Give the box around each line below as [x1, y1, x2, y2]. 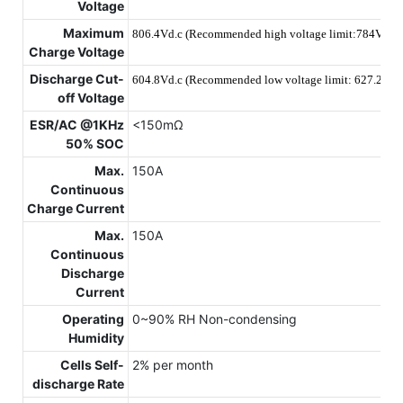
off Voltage [58, 90, 124, 106]
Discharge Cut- [30, 71, 124, 87]
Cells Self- [60, 357, 124, 373]
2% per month [132, 357, 213, 373]
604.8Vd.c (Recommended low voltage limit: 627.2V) [132, 73, 397, 87]
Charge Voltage [29, 44, 124, 60]
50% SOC [66, 136, 124, 152]
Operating [62, 311, 124, 327]
